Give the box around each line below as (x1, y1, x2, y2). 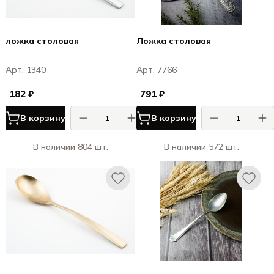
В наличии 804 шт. (32, 141, 108, 152)
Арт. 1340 (6, 64, 46, 75)
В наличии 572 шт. (163, 141, 239, 152)
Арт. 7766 (136, 64, 177, 75)
